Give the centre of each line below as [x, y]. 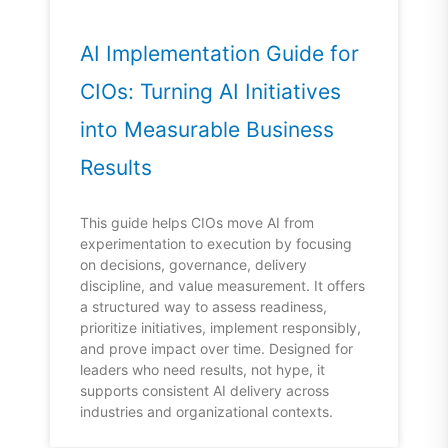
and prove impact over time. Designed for [216, 349]
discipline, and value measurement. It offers [222, 286]
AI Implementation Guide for [219, 54]
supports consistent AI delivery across [204, 391]
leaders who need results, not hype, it [202, 370]
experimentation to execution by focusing [216, 244]
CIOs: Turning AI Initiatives [210, 92]
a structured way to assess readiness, [203, 307]
